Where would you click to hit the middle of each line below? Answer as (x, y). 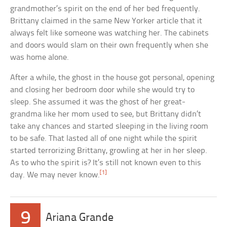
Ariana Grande (80, 218)
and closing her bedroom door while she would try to (103, 90)
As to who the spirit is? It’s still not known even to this (106, 163)
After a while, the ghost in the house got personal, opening (112, 78)
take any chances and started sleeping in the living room (109, 126)
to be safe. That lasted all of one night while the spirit (104, 138)
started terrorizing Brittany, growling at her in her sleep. (109, 150)
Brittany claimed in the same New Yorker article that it (106, 21)
